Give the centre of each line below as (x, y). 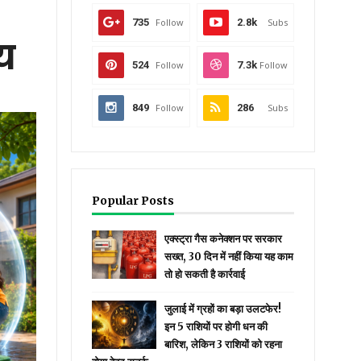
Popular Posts (133, 201)
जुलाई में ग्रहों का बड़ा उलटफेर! (223, 309)
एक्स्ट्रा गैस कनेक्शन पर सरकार (224, 239)
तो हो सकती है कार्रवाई (205, 274)
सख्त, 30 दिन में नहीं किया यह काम (229, 257)
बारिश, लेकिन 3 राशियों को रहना (224, 344)
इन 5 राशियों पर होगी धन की (216, 327)
